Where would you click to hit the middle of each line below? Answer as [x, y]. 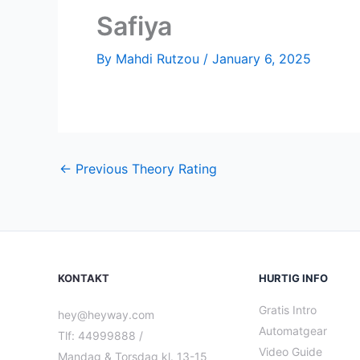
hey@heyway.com [106, 315]
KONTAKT [84, 278]
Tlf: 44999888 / [100, 335]
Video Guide [290, 352]
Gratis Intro [288, 310]
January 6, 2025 [262, 59]
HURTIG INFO [293, 278]
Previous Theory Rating [144, 169]
